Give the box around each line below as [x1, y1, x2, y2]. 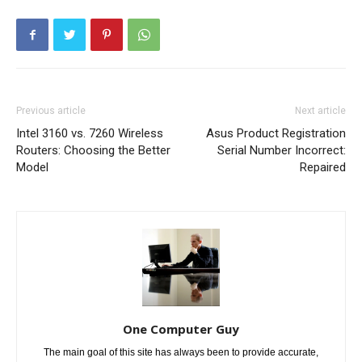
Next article [295, 105, 346, 117]
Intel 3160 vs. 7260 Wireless [16, 126, 163, 141]
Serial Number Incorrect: [217, 143, 346, 158]
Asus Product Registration [206, 126, 346, 141]
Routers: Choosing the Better [16, 143, 170, 158]
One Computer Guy [123, 321, 239, 338]
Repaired [300, 160, 346, 175]
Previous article [16, 105, 86, 117]
